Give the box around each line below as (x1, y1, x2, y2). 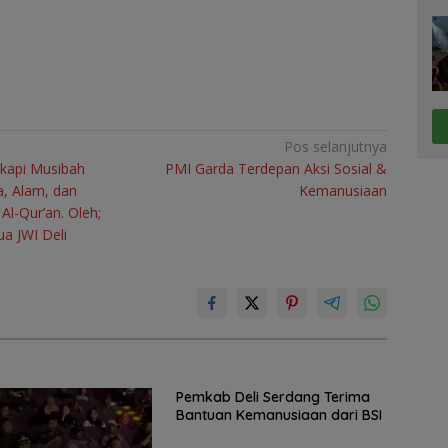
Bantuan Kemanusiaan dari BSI (175, 406, 382, 425)
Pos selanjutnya (284, 137, 388, 157)
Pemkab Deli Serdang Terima (175, 388, 370, 407)
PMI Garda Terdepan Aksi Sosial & (165, 159, 388, 179)
